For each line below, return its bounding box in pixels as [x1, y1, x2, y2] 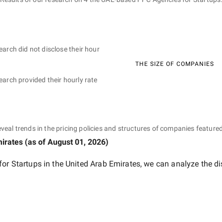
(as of [23, 137, 48, 147]
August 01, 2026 [48, 137, 106, 147]
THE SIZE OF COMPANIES [135, 60, 214, 67]
